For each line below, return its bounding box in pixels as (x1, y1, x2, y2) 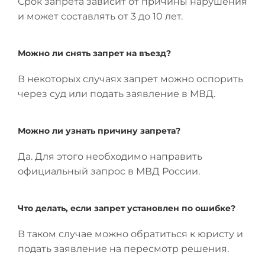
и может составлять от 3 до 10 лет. (18, 11, 183, 22)
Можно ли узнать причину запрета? (18, 125, 180, 136)
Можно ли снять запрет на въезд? (18, 48, 171, 59)
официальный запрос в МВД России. (18, 166, 200, 177)
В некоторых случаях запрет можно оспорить (18, 73, 243, 85)
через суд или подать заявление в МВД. (18, 88, 215, 99)
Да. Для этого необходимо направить (18, 151, 202, 162)
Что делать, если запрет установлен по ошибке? (18, 203, 235, 214)
